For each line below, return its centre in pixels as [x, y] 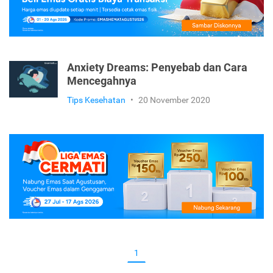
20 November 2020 [174, 100]
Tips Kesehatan [96, 100]
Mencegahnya [102, 81]
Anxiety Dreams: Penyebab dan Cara [157, 68]
